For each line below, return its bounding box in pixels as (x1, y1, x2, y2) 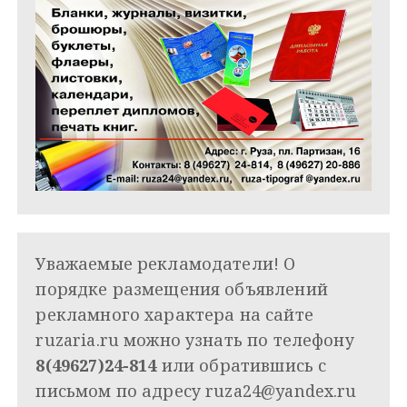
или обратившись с (156, 354, 327, 377)
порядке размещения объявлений (35, 278, 328, 301)
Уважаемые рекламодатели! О (35, 253, 296, 275)
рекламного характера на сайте (35, 303, 313, 326)
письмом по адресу (35, 380, 206, 402)
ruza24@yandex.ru (205, 380, 357, 402)
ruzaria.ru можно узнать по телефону (35, 329, 354, 352)
